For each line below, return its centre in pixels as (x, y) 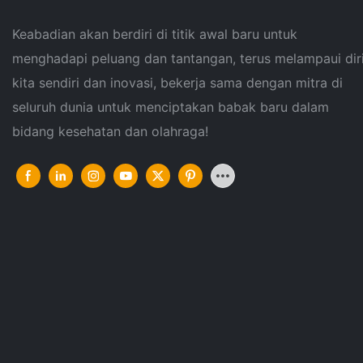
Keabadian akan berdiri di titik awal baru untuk (155, 34)
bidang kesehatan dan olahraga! (110, 132)
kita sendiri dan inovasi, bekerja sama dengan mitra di (177, 83)
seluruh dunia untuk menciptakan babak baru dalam (171, 107)
